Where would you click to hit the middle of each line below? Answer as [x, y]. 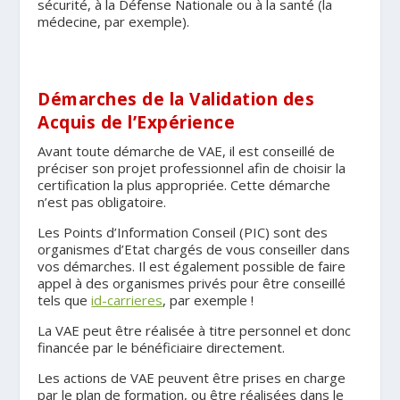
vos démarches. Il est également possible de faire [192, 266]
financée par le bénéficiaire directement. [162, 347]
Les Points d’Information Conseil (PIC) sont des [183, 232]
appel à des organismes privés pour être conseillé [192, 283]
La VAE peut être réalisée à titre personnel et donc [195, 330]
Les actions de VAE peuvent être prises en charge [192, 377]
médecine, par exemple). [114, 21]
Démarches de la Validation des [176, 99]
